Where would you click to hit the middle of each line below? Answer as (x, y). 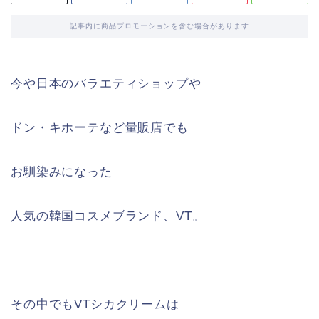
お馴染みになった (62, 172)
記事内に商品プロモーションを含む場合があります (159, 26)
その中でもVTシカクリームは (95, 305)
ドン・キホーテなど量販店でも (100, 128)
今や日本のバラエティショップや (106, 84)
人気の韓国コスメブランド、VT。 (108, 216)
